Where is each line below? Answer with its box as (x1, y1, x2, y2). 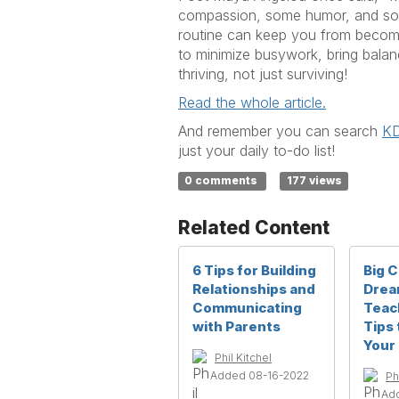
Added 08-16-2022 (210, 369, 309, 382)
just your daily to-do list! (178, 142, 335, 159)
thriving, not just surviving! (178, 65, 347, 83)
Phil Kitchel (215, 351, 272, 364)
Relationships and (192, 281, 315, 297)
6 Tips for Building (192, 262, 316, 279)
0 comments (184, 174, 261, 187)
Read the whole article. (178, 94, 326, 111)
